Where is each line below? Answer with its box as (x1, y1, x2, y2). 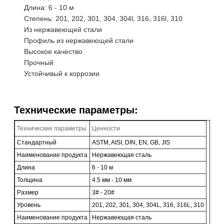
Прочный (24, 58, 53, 66)
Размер (17, 188, 38, 196)
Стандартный (17, 138, 56, 146)
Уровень (17, 201, 40, 208)
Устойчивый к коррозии (24, 69, 99, 77)
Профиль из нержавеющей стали (24, 36, 133, 44)
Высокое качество (24, 47, 82, 55)
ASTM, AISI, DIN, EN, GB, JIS (92, 138, 170, 146)
